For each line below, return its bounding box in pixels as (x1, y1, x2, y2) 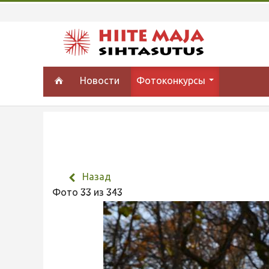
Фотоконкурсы (136, 77, 208, 86)
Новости (80, 77, 120, 86)
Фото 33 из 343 (52, 189, 127, 198)
